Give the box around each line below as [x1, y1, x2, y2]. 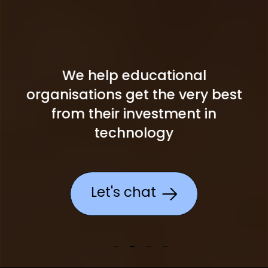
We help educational [62, 69, 206, 84]
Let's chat [91, 186, 157, 200]
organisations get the [26, 89, 179, 103]
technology [95, 127, 173, 141]
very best [178, 89, 242, 103]
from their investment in [51, 108, 217, 122]
